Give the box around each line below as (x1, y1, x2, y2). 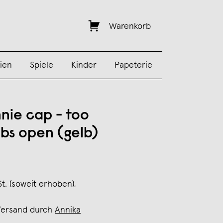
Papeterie (114, 61, 152, 70)
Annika (55, 206, 81, 215)
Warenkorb (109, 22, 151, 31)
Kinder (71, 61, 97, 70)
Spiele (29, 61, 53, 70)
